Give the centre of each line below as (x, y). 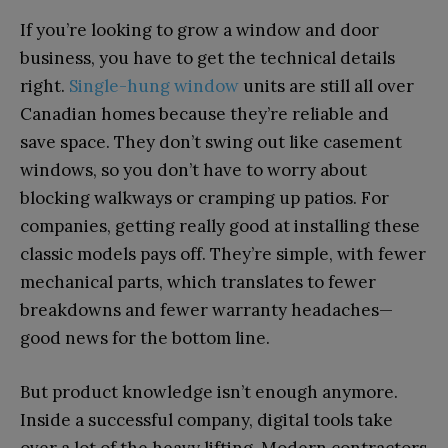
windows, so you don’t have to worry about (193, 169)
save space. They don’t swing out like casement (211, 141)
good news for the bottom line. (145, 337)
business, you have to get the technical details (207, 57)
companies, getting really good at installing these (220, 225)
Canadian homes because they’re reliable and (204, 113)
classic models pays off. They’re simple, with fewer (223, 253)
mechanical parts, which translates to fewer (198, 281)
